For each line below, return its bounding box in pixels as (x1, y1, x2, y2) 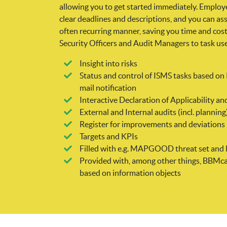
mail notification (80, 83, 136, 93)
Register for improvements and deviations (80, 120, 225, 129)
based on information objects (80, 168, 181, 178)
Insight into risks (80, 59, 137, 68)
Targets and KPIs (80, 132, 138, 141)
